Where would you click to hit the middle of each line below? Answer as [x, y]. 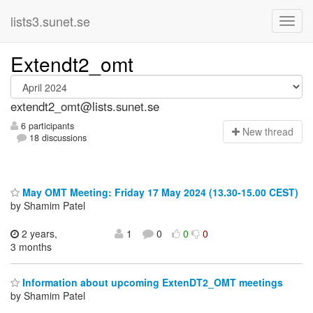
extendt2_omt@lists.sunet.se [85, 106]
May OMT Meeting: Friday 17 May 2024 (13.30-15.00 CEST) [159, 192]
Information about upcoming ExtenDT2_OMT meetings [151, 283]
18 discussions [57, 138]
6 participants [46, 126]
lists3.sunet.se [50, 21]
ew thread [271, 132]
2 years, [38, 233]
